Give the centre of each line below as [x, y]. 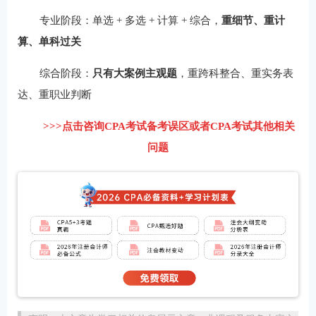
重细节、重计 [253, 20]
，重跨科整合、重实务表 [235, 73]
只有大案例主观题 [134, 73]
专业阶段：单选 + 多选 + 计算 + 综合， [130, 20]
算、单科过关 [49, 42]
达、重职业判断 [55, 95]
